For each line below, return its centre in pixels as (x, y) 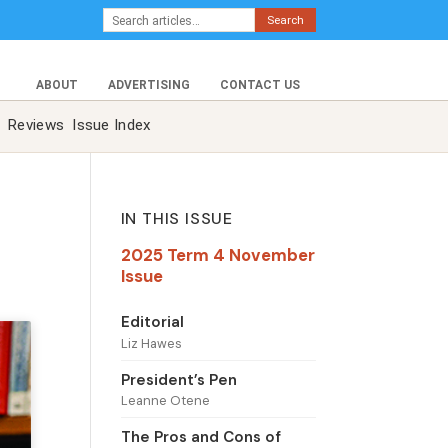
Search (285, 20)
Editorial (152, 322)
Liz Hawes (151, 343)
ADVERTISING (149, 84)
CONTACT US (260, 84)
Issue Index (112, 125)
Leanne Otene (165, 401)
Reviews (36, 125)
